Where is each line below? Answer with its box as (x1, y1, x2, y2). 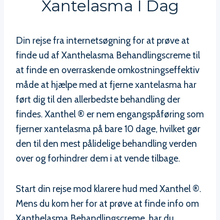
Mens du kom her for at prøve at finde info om (16, 198, 199, 210)
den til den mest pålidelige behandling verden (16, 138, 197, 150)
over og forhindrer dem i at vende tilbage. (16, 153, 180, 165)
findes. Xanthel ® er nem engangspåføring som (16, 109, 204, 120)
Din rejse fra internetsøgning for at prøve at (16, 35, 190, 47)
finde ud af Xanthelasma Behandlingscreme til (16, 50, 200, 61)
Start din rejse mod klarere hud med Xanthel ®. (16, 183, 201, 195)
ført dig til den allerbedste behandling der (16, 94, 180, 106)
